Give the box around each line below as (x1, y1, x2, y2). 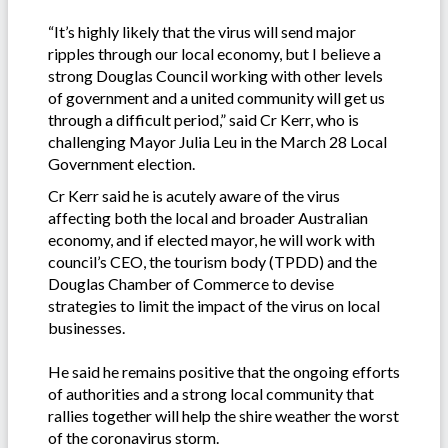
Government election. (48, 153, 195, 173)
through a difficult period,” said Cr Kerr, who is (48, 109, 359, 129)
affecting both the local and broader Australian (48, 207, 368, 227)
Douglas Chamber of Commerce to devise (48, 273, 334, 293)
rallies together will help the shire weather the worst (48, 405, 399, 425)
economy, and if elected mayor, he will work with (48, 229, 375, 249)
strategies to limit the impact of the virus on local (48, 295, 380, 315)
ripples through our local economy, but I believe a (48, 43, 381, 63)
